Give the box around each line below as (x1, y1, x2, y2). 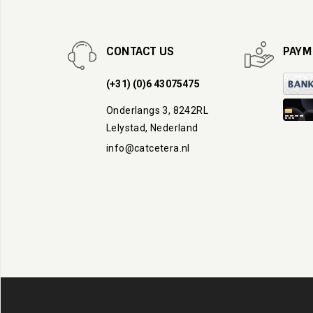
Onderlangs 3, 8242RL (106, 104, 208, 116)
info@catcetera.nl (106, 142, 190, 154)
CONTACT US (106, 43, 174, 59)
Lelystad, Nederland (106, 122, 198, 133)
